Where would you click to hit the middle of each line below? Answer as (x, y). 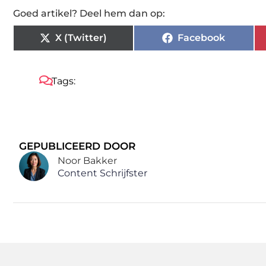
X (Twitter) (81, 37)
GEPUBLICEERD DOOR (77, 146)
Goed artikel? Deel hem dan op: (89, 13)
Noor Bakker (87, 161)
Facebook (202, 37)
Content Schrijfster (102, 173)
